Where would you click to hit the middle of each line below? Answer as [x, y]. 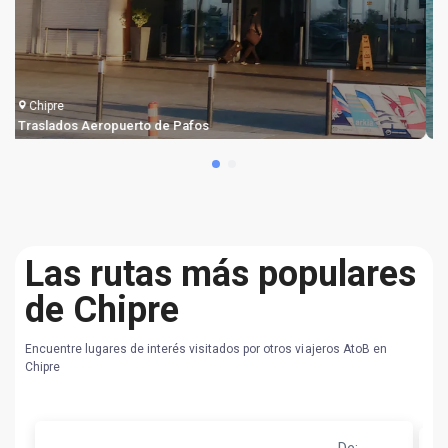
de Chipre [102, 309]
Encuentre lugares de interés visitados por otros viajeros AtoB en [206, 348]
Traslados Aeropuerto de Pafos [120, 125]
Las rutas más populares [220, 273]
